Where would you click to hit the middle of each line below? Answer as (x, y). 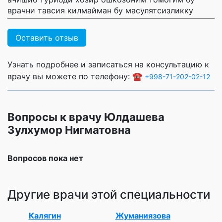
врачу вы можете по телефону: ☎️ (76, 76)
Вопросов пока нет (45, 158)
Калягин (45, 215)
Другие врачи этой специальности (109, 194)
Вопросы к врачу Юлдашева (86, 117)
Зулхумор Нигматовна (69, 130)
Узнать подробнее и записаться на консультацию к (108, 64)
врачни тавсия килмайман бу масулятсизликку (100, 10)
